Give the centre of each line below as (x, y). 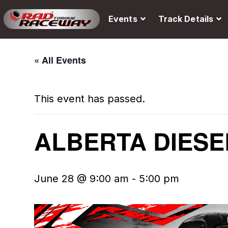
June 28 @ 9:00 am (82, 179)
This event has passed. (90, 99)
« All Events (60, 60)
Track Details (186, 19)
